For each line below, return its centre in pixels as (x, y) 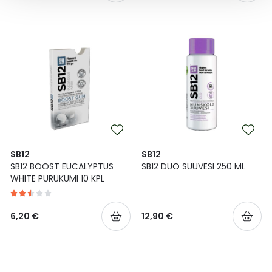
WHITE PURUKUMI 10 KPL (57, 178)
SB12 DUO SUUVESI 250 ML (193, 166)
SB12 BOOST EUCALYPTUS (62, 166)
